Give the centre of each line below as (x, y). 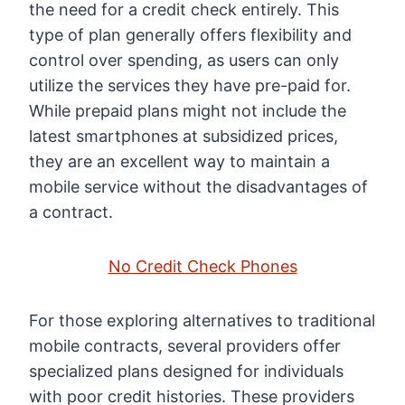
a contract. (71, 212)
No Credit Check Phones (202, 267)
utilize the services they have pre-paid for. (190, 86)
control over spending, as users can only (184, 61)
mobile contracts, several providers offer (185, 346)
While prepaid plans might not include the (188, 111)
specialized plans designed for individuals (186, 372)
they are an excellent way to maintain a (179, 162)
